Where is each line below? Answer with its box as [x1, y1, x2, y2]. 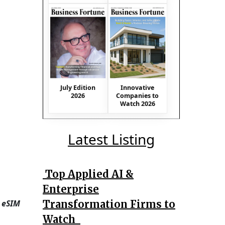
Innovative [121, 83, 155, 92]
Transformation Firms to [43, 197, 175, 210]
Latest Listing [68, 129, 155, 149]
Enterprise [43, 182, 99, 195]
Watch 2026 [120, 99, 155, 108]
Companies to [116, 91, 159, 100]
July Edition [60, 83, 96, 92]
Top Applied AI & [43, 167, 134, 180]
